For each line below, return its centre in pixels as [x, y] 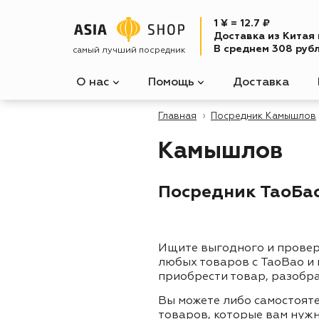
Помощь [173, 83]
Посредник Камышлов [263, 116]
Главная [177, 116]
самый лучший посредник [129, 50]
